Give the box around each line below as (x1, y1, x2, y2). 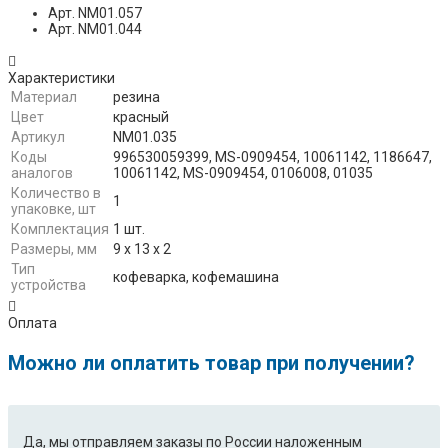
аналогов (11, 165, 73, 182)
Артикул (11, 129, 65, 146)
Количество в (11, 185, 101, 202)
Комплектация (11, 221, 109, 238)
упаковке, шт (11, 201, 96, 218)
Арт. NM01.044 (48, 21, 142, 38)
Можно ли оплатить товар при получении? (8, 351, 415, 376)
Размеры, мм (11, 241, 97, 258)
